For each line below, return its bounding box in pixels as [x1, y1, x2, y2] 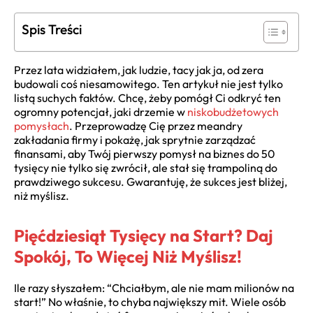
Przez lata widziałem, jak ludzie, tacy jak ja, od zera [14, 63, 263, 78]
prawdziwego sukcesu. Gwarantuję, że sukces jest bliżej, [14, 175, 287, 189]
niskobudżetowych [187, 105, 279, 119]
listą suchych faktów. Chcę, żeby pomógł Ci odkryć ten [14, 91, 281, 105]
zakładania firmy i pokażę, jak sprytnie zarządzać [14, 133, 256, 147]
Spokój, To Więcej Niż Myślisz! [14, 246, 242, 268]
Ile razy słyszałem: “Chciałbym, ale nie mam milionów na [14, 280, 294, 295]
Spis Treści [22, 21, 82, 38]
